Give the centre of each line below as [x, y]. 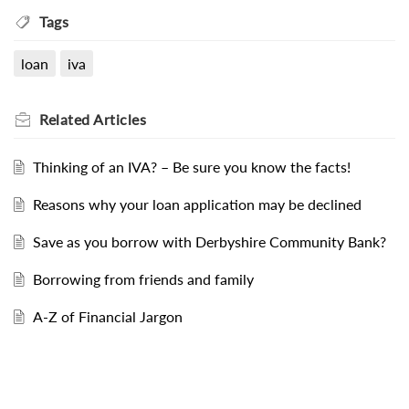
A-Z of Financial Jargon [107, 316]
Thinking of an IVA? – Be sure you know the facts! [191, 166]
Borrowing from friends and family [143, 278]
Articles [120, 119]
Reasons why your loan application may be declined [197, 204]
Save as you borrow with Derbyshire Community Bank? [209, 241]
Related [66, 119]
